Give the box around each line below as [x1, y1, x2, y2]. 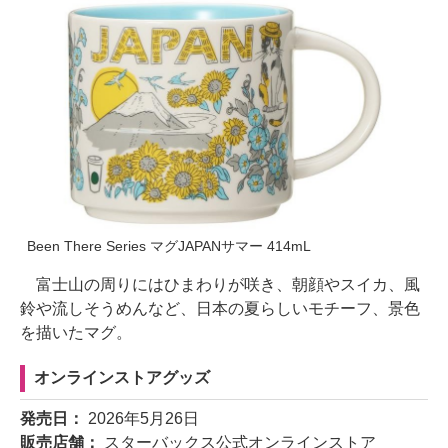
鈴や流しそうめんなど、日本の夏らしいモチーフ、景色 [20, 299, 420, 317]
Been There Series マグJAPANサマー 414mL [27, 237, 311, 254]
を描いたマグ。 [20, 323, 132, 341]
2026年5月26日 [87, 409, 199, 427]
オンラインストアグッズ [34, 368, 210, 386]
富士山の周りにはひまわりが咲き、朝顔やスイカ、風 [20, 275, 420, 293]
